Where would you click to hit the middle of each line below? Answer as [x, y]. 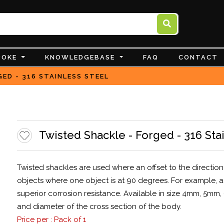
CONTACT [198, 57]
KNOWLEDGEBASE [81, 57]
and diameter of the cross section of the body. [99, 206]
